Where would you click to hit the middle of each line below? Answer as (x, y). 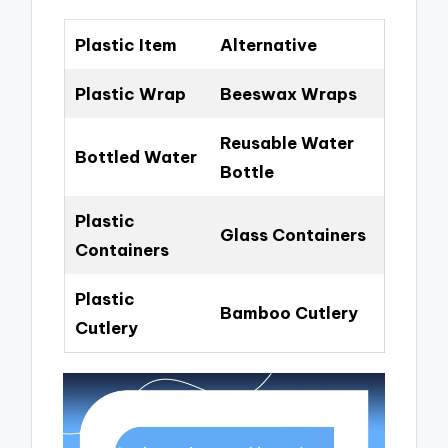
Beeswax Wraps (288, 93)
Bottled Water (135, 156)
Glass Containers (292, 234)
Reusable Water (286, 142)
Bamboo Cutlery (288, 312)
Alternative (268, 44)
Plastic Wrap (130, 93)
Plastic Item (125, 44)
